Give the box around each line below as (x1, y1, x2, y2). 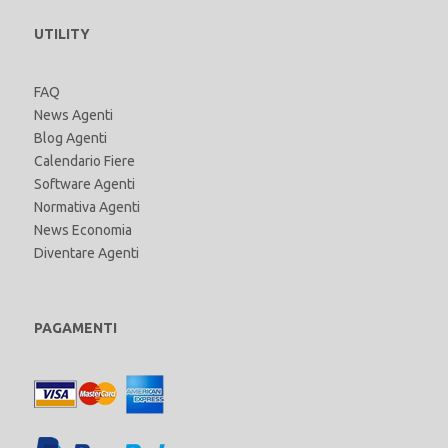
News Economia (34, 221, 132, 238)
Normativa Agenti (34, 198, 140, 215)
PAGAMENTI (34, 319, 117, 336)
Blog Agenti (34, 129, 107, 146)
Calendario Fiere (34, 152, 135, 169)
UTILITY (34, 25, 90, 42)
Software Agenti (34, 175, 135, 192)
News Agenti (34, 106, 113, 123)
